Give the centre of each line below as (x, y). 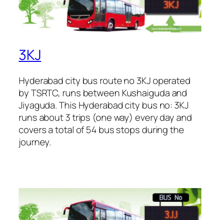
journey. (35, 142)
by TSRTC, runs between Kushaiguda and (103, 93)
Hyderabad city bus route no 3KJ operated (105, 80)
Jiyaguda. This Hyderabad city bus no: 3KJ (104, 105)
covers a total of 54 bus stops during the (101, 129)
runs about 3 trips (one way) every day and (105, 117)
